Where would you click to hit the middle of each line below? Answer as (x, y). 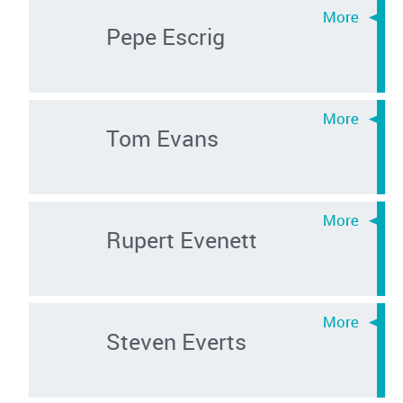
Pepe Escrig (165, 36)
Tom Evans (162, 137)
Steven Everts (176, 340)
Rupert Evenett (181, 239)
